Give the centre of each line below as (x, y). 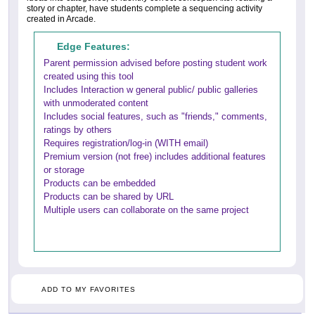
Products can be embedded (99, 183)
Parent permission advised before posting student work (155, 63)
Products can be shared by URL (109, 196)
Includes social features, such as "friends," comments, (155, 116)
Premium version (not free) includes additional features (155, 156)
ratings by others (78, 129)
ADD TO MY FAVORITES (89, 289)
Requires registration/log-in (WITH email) (126, 143)
